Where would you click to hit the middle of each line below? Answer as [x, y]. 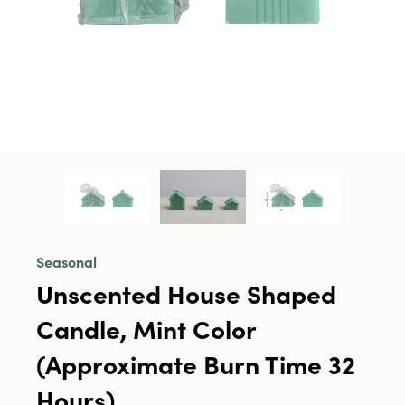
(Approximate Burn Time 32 [196, 363]
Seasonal [66, 261]
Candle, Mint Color [146, 328]
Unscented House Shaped [186, 293]
